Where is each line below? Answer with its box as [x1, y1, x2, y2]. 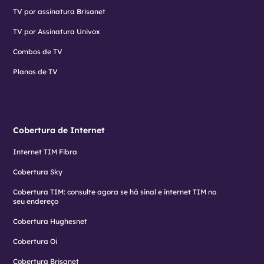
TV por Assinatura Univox [13, 27, 101, 37]
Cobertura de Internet [13, 125, 105, 136]
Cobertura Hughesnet [13, 217, 88, 226]
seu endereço [13, 197, 59, 206]
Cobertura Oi [13, 237, 58, 246]
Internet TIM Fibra [13, 147, 78, 157]
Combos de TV [13, 47, 63, 57]
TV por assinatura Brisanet [13, 7, 106, 16]
